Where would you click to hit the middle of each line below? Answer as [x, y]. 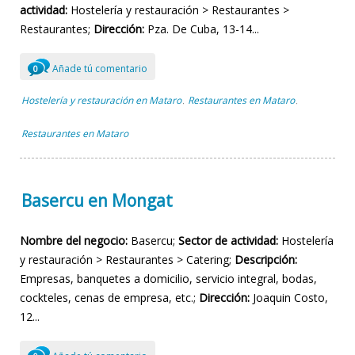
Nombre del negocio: [74, 240]
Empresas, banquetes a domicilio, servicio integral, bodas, [168, 278]
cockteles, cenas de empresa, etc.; [109, 297]
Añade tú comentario [99, 68]
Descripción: [266, 259]
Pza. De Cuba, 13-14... [202, 29]
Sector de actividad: [228, 240]
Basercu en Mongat [97, 200]
